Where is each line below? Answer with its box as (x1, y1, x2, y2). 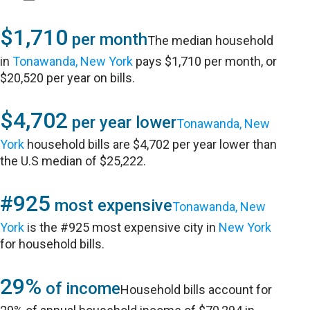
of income (42, 279, 121, 298)
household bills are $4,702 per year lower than (24, 137, 277, 152)
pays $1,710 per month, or (133, 54, 277, 69)
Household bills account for (120, 282, 273, 297)
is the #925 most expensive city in (24, 220, 219, 235)
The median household (147, 33, 274, 48)
